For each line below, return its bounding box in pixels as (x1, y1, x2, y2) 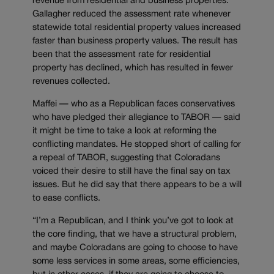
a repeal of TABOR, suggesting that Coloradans (32, 154, 220, 163)
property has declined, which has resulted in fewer (32, 64, 233, 73)
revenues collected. (32, 78, 110, 86)
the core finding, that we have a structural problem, (32, 230, 237, 239)
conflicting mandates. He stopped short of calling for (32, 141, 241, 149)
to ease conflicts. (32, 194, 100, 203)
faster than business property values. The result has (32, 37, 237, 46)
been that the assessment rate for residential (32, 51, 210, 59)
